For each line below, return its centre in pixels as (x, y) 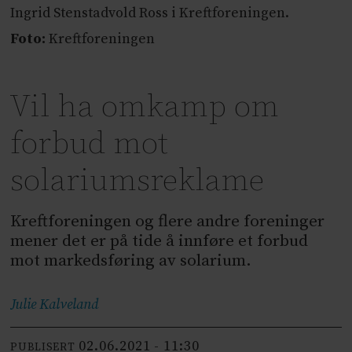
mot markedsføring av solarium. (131, 261)
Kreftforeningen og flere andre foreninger (168, 222)
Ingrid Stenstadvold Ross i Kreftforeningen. (150, 13)
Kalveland (69, 305)
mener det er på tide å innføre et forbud (159, 242)
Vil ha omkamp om (145, 107)
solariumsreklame (137, 181)
